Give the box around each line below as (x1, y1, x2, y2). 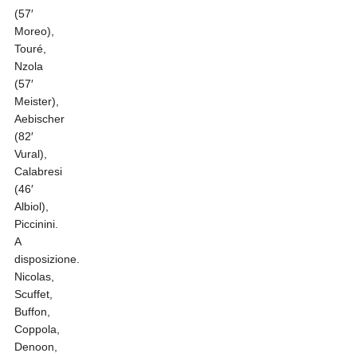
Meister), (14, 95, 59, 108)
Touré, (14, 42, 46, 56)
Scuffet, (14, 288, 53, 301)
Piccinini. (14, 218, 58, 231)
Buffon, (14, 305, 50, 319)
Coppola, (14, 323, 60, 336)
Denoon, (14, 340, 57, 354)
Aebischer (14, 112, 65, 126)
